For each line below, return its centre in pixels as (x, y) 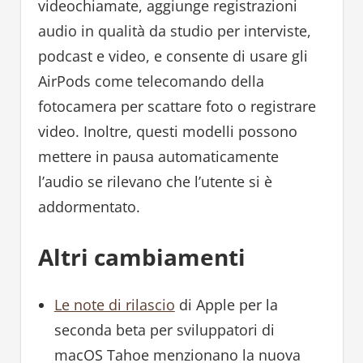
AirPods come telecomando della (151, 81)
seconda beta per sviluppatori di (164, 329)
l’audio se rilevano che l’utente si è (155, 181)
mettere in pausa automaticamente (158, 156)
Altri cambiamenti (141, 256)
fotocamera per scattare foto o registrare (177, 106)
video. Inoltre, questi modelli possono (167, 131)
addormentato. (89, 206)
